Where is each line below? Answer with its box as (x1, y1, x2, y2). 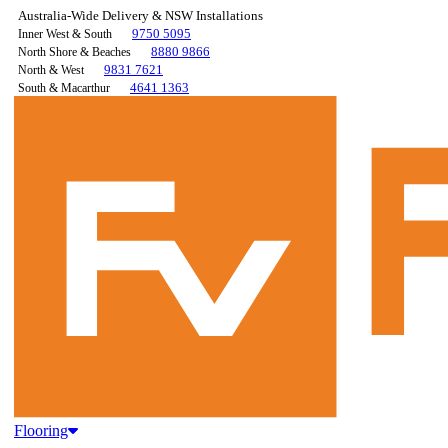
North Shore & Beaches (18, 45, 131, 59)
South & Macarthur (18, 81, 110, 95)
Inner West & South (18, 27, 112, 41)
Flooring (14, 422, 68, 440)
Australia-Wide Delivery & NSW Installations (18, 8, 263, 23)
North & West (18, 63, 84, 77)
